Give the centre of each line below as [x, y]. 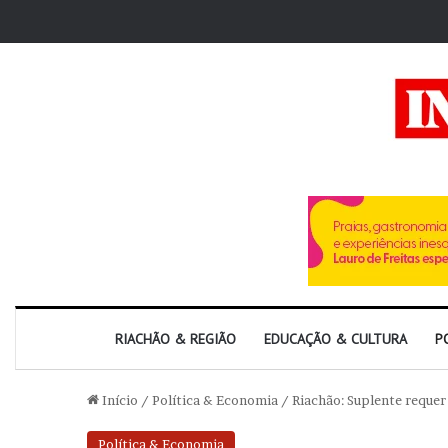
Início [118, 400]
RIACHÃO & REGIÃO [175, 339]
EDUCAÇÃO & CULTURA [335, 339]
